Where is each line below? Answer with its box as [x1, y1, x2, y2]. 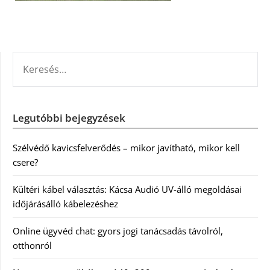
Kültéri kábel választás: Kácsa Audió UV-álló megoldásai [13, 183, 242, 195]
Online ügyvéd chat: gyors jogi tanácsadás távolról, [13, 225, 223, 237]
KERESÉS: [12, 52, 49, 64]
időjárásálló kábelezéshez [13, 198, 118, 210]
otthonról [13, 239, 52, 251]
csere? [13, 156, 38, 168]
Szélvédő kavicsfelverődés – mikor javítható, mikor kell [13, 142, 240, 154]
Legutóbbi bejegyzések [13, 111, 125, 125]
